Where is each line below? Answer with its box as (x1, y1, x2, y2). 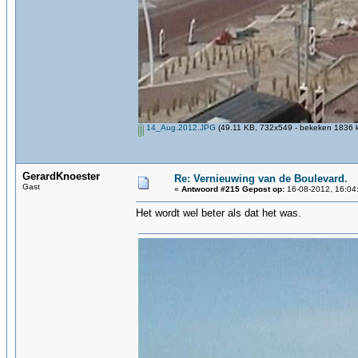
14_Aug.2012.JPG (144, 123, 216, 132)
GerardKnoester (22, 170, 100, 182)
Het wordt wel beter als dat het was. (136, 207, 301, 219)
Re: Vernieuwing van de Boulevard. (174, 173, 348, 185)
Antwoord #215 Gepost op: (181, 185, 284, 193)
